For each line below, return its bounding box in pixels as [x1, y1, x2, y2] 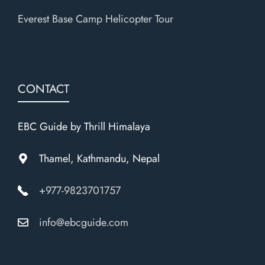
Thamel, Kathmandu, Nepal [39, 150, 160, 166]
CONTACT [18, 80, 69, 98]
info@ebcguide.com [39, 214, 128, 230]
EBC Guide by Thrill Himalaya [18, 118, 150, 134]
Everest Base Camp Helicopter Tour [18, 11, 173, 27]
